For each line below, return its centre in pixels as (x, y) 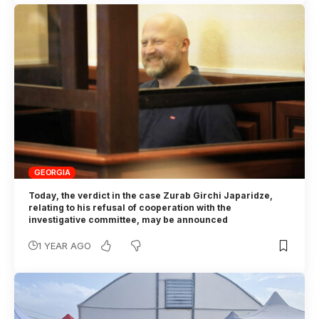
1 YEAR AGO (65, 246)
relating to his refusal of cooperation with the (130, 208)
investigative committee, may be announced (131, 220)
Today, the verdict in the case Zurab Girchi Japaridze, (151, 196)
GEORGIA (52, 172)
